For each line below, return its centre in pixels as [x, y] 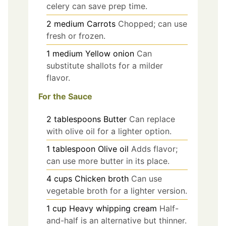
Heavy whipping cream [113, 208]
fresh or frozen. [76, 36]
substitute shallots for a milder [105, 65]
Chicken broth [102, 178]
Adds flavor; [154, 149]
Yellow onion [110, 53]
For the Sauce [65, 96]
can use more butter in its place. [108, 161]
